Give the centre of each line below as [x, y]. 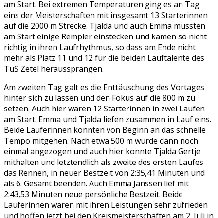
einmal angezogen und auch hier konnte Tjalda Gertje [102, 151]
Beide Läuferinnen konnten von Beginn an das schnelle [105, 130]
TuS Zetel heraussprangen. [54, 68]
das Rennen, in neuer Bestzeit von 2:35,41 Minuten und [104, 173]
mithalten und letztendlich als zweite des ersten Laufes [104, 162]
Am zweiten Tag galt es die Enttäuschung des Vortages [104, 87]
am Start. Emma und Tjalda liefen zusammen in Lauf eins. [108, 119]
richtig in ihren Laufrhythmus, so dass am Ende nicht [100, 47]
